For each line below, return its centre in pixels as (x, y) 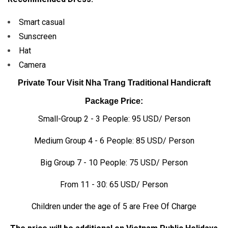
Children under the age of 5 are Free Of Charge (114, 206)
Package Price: (114, 101)
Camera (32, 65)
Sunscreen (38, 36)
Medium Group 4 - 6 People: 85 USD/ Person (114, 140)
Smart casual (42, 22)
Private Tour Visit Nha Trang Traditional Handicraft (114, 82)
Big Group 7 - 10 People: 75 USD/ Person (114, 162)
